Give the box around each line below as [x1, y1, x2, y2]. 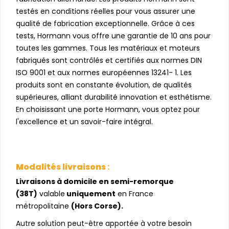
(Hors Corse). [71, 200, 123, 211]
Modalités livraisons [16, 161, 106, 173]
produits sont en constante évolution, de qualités [16, 79, 192, 90]
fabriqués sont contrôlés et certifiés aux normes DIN [16, 55, 202, 65]
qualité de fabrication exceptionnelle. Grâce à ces [16, 18, 195, 29]
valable [37, 188, 65, 199]
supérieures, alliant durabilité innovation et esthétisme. [16, 91, 212, 102]
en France [116, 188, 153, 199]
